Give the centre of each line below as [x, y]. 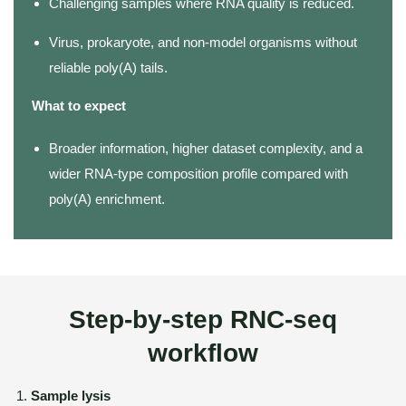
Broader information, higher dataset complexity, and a [206, 148]
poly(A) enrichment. [107, 199]
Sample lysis [71, 396]
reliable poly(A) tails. [108, 68]
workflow [203, 353]
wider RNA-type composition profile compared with [198, 174]
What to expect [79, 106]
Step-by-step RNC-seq [203, 319]
